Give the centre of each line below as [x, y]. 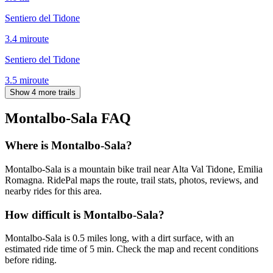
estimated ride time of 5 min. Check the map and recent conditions [132, 249]
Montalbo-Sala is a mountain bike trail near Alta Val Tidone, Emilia [134, 169]
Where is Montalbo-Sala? [69, 146]
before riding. [31, 260]
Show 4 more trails [43, 92]
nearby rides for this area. [53, 191]
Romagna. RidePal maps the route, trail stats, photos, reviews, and [132, 180]
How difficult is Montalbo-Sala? [85, 214]
